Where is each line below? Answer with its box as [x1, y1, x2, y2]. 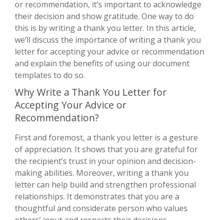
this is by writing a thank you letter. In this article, [15, 22, 196, 33]
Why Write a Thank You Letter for [15, 85, 166, 99]
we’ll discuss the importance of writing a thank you [15, 34, 201, 45]
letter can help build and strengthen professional [15, 179, 196, 190]
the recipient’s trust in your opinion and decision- [15, 155, 196, 166]
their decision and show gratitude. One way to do [15, 10, 194, 22]
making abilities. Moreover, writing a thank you [15, 167, 189, 178]
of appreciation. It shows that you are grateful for [15, 143, 198, 155]
